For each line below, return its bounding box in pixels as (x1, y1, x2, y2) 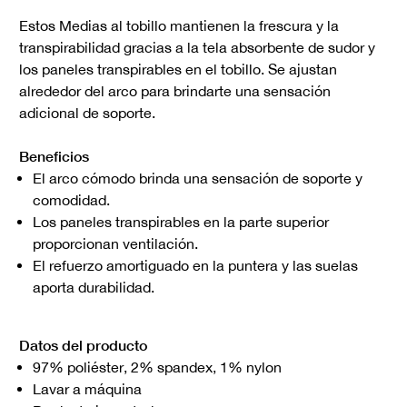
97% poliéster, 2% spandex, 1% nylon (33, 359, 282, 376)
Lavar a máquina (33, 381, 142, 398)
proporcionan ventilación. (33, 235, 198, 253)
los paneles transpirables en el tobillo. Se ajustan (19, 61, 337, 78)
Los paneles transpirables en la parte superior (33, 213, 329, 231)
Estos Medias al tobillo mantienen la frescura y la (19, 17, 339, 35)
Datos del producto (19, 336, 147, 354)
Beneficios (19, 147, 89, 165)
